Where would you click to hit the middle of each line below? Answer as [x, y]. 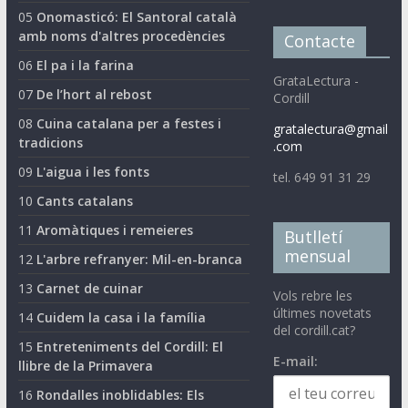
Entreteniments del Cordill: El [129, 346]
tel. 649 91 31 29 [322, 177]
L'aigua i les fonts [92, 171]
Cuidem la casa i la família [121, 317]
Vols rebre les [313, 295]
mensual [318, 255]
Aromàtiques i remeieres [114, 229]
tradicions [50, 142]
